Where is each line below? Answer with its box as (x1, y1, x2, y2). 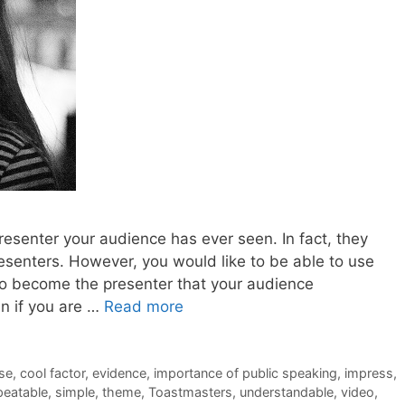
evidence (91, 364, 146, 381)
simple (55, 383, 95, 400)
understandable (240, 383, 334, 400)
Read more (104, 297, 184, 316)
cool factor (19, 364, 85, 381)
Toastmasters (148, 383, 232, 400)
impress (344, 364, 393, 381)
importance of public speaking (153, 364, 337, 381)
